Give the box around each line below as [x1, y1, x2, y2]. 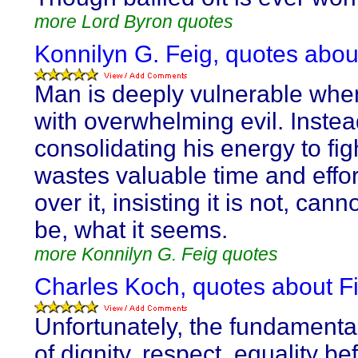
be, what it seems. [34, 217, 228, 243]
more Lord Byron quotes [34, 11, 233, 32]
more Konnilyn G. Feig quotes [34, 244, 278, 265]
